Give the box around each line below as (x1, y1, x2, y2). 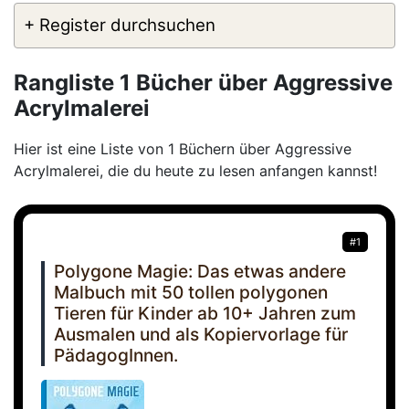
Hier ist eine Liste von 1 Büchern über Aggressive (14, 140, 351, 159)
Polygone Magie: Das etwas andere (54, 260, 346, 283)
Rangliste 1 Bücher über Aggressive (14, 69, 393, 97)
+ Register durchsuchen (24, 15, 215, 36)
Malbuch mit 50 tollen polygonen (54, 281, 328, 304)
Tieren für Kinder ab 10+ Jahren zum (54, 302, 356, 325)
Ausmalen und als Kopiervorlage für (54, 323, 348, 346)
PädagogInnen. (54, 344, 178, 367)
